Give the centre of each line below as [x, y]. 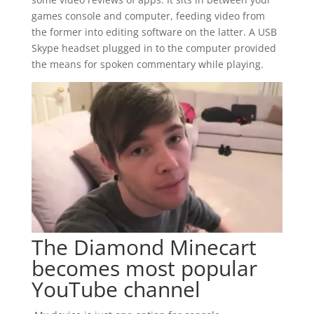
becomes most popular [144, 268]
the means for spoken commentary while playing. [147, 64]
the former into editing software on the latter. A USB [154, 32]
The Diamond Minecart [144, 247]
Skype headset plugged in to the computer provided [153, 48]
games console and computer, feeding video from [148, 16]
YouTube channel [116, 289]
